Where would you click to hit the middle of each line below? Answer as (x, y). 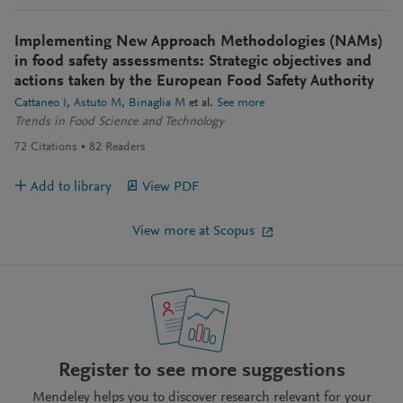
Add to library (71, 188)
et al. (199, 104)
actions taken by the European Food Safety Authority (194, 82)
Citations (54, 148)
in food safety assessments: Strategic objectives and (193, 63)
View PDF (170, 188)
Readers (125, 148)
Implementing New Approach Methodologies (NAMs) (198, 43)
